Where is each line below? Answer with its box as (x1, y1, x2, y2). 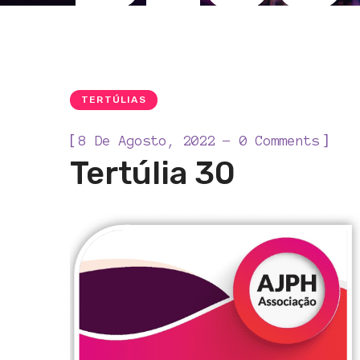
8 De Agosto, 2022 (79, 133, 215, 148)
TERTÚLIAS (81, 94, 146, 105)
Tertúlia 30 (70, 154, 235, 192)
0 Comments (239, 133, 320, 148)
